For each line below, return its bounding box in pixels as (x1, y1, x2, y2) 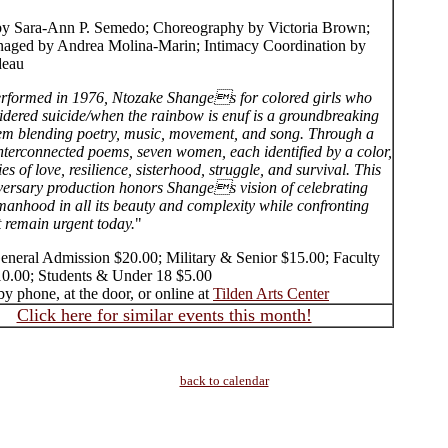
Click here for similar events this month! (16, 305, 312, 325)
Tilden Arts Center (213, 285, 329, 302)
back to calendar (179, 373, 269, 388)
